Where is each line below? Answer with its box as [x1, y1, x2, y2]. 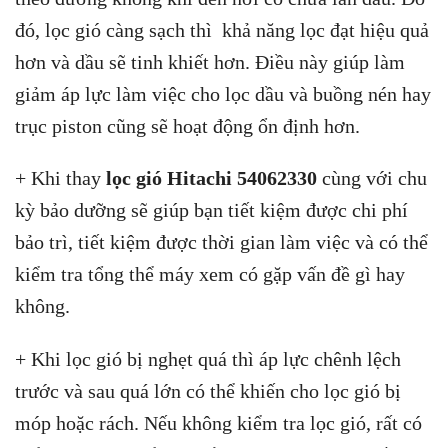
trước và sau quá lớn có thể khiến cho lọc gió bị [15, 380, 401, 403]
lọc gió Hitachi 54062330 [106, 167, 317, 190]
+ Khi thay [15, 167, 106, 190]
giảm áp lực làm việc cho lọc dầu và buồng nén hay [15, 82, 431, 105]
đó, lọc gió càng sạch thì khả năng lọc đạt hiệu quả [15, 18, 429, 41]
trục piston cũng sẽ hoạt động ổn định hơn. [15, 114, 360, 137]
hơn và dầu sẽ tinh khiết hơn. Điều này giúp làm [15, 50, 405, 73]
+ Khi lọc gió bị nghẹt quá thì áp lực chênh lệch [15, 348, 401, 371]
